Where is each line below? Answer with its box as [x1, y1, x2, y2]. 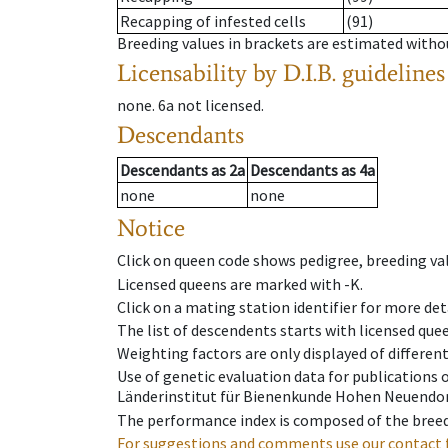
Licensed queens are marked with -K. [117, 273, 363, 294]
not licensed [177, 95, 261, 116]
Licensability [117, 58, 247, 88]
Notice [117, 213, 185, 243]
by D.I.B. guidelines [253, 58, 445, 88]
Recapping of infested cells [120, 11, 306, 32]
